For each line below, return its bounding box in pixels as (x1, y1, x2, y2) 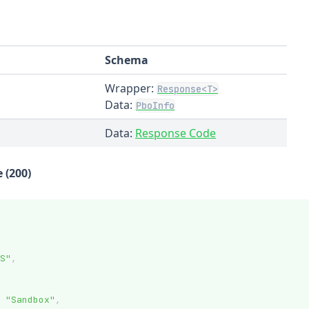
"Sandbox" (6, 294, 55, 306)
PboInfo (136, 99, 175, 112)
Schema (105, 52, 148, 68)
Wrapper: (105, 81, 157, 96)
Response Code (135, 126, 216, 141)
